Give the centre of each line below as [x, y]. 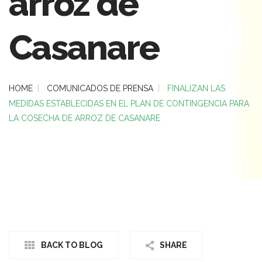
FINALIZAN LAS [196, 88]
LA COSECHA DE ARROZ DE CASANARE [85, 118]
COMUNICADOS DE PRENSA [100, 88]
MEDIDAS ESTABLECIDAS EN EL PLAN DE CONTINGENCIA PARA [129, 103]
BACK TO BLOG [72, 245]
